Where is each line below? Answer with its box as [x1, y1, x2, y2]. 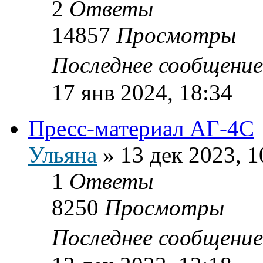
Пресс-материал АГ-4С [28, 115, 254, 141]
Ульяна [28, 141, 97, 167]
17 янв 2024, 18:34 [52, 79, 232, 105]
